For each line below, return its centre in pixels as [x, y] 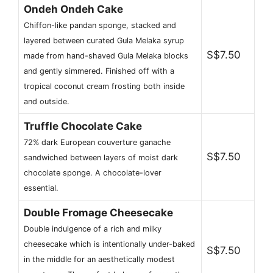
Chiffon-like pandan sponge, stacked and [100, 26]
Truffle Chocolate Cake [83, 126]
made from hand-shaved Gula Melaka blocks [106, 56]
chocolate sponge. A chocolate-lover [93, 173]
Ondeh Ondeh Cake [73, 9]
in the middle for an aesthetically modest [99, 260]
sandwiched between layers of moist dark [101, 158]
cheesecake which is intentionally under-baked [109, 244]
